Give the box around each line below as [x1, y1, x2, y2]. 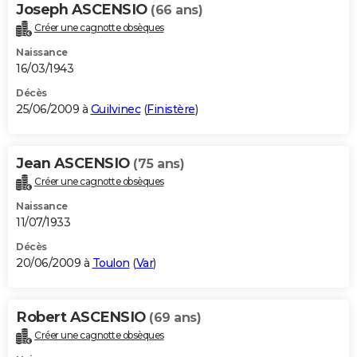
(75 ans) [133, 156, 184, 172]
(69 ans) [149, 309, 201, 325]
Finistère [147, 102, 195, 117]
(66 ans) [151, 2, 202, 18]
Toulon [92, 255, 130, 270]
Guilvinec [90, 102, 140, 117]
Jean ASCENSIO [16, 155, 133, 173]
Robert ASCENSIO [16, 308, 149, 326]
